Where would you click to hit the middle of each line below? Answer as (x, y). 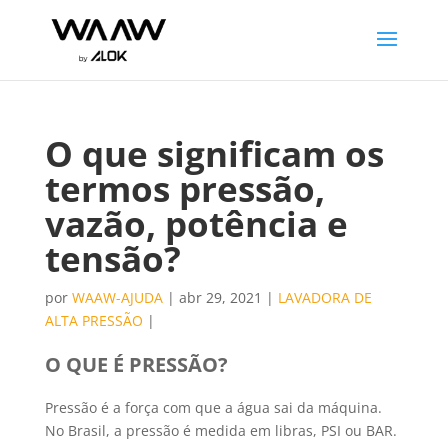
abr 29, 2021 (220, 297)
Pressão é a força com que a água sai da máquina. (213, 407)
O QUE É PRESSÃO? (136, 364)
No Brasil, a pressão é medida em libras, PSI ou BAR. (220, 430)
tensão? (112, 258)
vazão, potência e (196, 223)
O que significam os (214, 153)
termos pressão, (184, 188)
